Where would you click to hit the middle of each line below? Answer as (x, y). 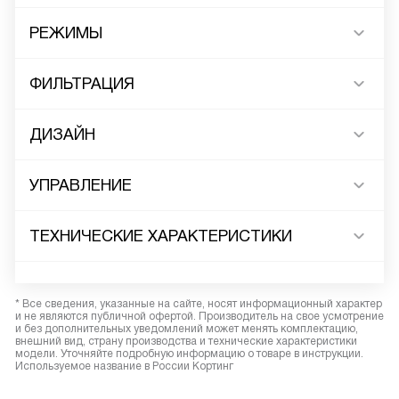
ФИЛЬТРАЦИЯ (82, 84)
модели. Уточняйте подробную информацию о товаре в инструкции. (189, 354)
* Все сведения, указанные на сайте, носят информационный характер (199, 304)
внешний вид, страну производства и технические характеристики (186, 342)
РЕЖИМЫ (66, 33)
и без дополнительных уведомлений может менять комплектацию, (187, 329)
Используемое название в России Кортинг (124, 366)
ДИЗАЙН (62, 135)
